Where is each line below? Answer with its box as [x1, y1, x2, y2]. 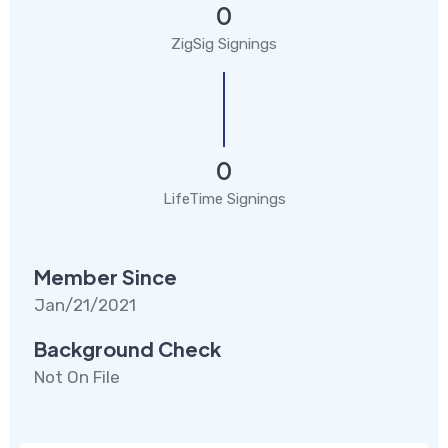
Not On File [34, 366, 120, 387]
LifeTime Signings [162, 189, 286, 208]
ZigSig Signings [171, 34, 277, 53]
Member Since [34, 263, 177, 289]
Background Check [34, 335, 221, 361]
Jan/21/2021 [34, 294, 136, 315]
